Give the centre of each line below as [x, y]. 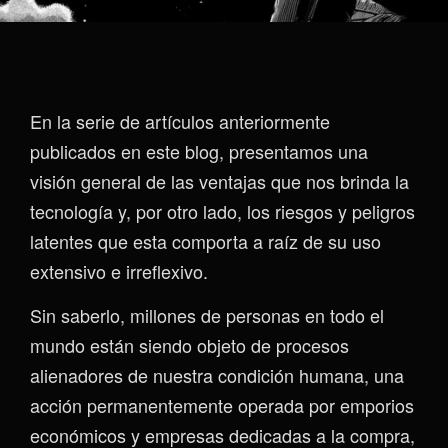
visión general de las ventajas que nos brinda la [219, 181]
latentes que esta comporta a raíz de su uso [205, 241]
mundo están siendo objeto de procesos [189, 345]
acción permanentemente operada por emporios [222, 405]
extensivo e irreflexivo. [119, 271]
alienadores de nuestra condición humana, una [217, 375]
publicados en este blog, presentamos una [199, 151]
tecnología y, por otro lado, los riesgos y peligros [222, 211]
